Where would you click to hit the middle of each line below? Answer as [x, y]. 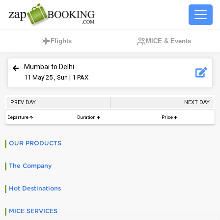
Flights [61, 41]
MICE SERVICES [33, 211]
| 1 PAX [78, 77]
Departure [18, 117]
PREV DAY [23, 102]
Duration [87, 117]
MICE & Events [168, 41]
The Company [30, 166]
